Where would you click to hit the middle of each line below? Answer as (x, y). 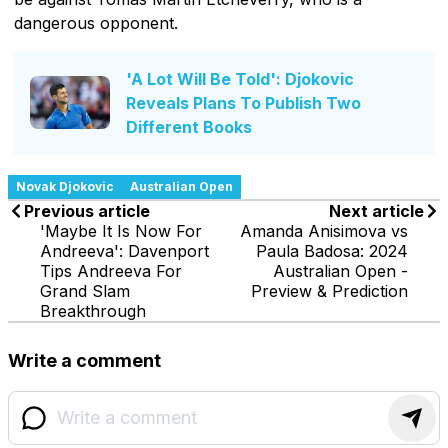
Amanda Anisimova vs (324, 230)
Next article (376, 210)
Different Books (189, 126)
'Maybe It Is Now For (121, 230)
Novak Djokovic (65, 186)
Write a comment (84, 360)
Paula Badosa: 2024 (332, 250)
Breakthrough (93, 310)
